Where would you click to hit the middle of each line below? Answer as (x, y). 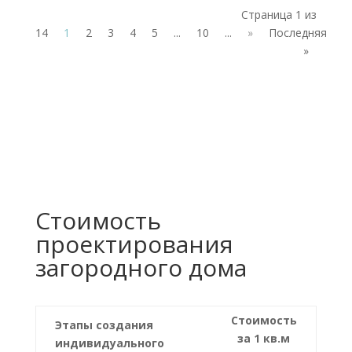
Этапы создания (104, 324)
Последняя (297, 32)
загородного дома (141, 267)
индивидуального (109, 343)
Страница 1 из (279, 14)
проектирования (134, 244)
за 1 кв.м (264, 338)
